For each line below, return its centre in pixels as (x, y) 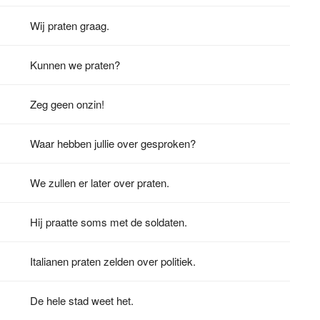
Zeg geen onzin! (67, 104)
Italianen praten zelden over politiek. (113, 261)
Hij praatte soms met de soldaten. (109, 221)
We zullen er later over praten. (100, 182)
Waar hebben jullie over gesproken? (113, 143)
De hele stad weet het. (82, 300)
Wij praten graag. (70, 25)
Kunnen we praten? (75, 64)
